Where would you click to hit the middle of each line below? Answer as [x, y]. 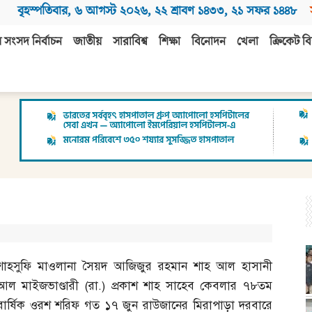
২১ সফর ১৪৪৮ [264, 11]
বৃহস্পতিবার [42, 11]
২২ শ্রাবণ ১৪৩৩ [189, 11]
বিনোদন [209, 42]
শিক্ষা [170, 42]
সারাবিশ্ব [130, 42]
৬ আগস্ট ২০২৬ [111, 11]
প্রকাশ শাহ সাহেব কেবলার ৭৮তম [192, 286]
